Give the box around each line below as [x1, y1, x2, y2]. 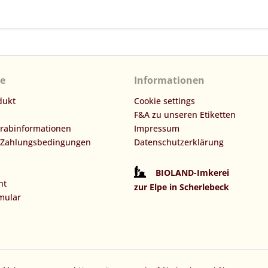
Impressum [134, 123, 179, 135]
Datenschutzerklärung [134, 136, 224, 148]
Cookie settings [134, 95, 195, 107]
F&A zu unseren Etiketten [134, 109, 236, 121]
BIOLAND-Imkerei [156, 167, 229, 179]
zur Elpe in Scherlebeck [134, 181, 229, 193]
